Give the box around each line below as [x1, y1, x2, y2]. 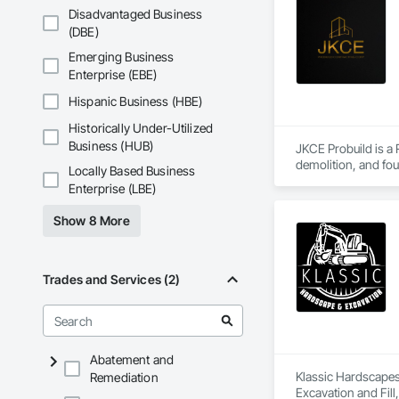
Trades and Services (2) [43, 272, 181, 288]
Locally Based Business [69, 163, 196, 179]
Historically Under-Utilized [69, 120, 214, 136]
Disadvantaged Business [69, 6, 203, 22]
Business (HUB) [69, 138, 154, 154]
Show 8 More [53, 213, 130, 229]
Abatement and [90, 352, 174, 368]
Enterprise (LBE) [69, 181, 157, 197]
